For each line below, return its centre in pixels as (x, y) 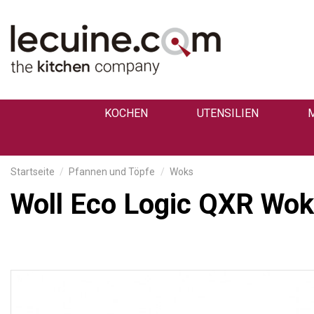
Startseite (33, 172)
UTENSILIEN (228, 113)
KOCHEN (126, 113)
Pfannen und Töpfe (112, 172)
